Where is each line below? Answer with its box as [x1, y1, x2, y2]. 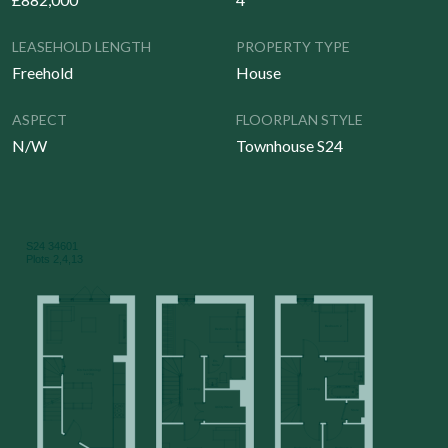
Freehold [12, 63, 73, 82]
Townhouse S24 [236, 136, 343, 155]
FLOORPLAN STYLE [236, 111, 363, 128]
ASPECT [12, 111, 67, 128]
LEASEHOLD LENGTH [12, 38, 151, 55]
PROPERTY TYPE [236, 38, 350, 55]
